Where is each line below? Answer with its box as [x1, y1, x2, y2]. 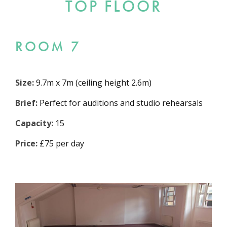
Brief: [15, 97, 40, 108]
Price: [15, 137, 37, 149]
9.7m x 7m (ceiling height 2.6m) [34, 77, 152, 88]
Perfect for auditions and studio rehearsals [40, 97, 203, 108]
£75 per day [37, 137, 84, 149]
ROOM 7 [15, 37, 81, 55]
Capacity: [15, 117, 53, 129]
